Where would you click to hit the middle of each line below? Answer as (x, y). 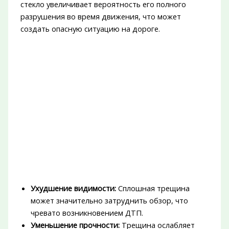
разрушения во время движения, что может (100, 17)
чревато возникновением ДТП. (87, 213)
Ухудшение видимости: (73, 188)
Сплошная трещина (153, 188)
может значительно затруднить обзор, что (109, 201)
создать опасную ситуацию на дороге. (90, 29)
